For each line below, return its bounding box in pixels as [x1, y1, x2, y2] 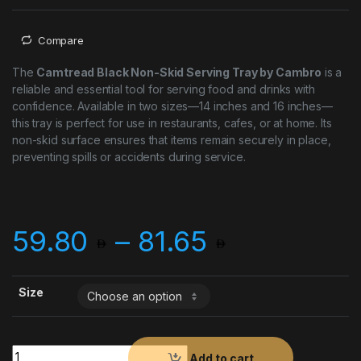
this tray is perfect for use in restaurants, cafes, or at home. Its [12, 116, 332, 131]
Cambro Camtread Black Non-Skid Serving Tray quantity [11, 343, 330, 358]
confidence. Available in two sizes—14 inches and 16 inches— [12, 99, 333, 114]
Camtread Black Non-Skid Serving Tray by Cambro [36, 65, 322, 80]
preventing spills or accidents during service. [12, 150, 246, 164]
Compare [37, 33, 84, 47]
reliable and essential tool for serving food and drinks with [12, 82, 315, 97]
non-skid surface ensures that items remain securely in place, [12, 133, 331, 147]
